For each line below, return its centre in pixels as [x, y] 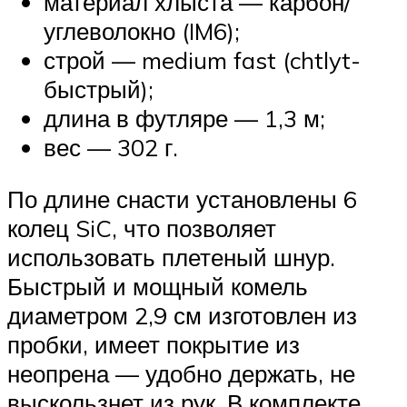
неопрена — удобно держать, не [181, 374]
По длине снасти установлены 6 [182, 199]
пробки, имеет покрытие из [154, 345]
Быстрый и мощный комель [158, 287]
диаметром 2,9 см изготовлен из [182, 316]
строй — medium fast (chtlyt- [202, 60]
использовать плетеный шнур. [171, 258]
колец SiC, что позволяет [142, 228]
